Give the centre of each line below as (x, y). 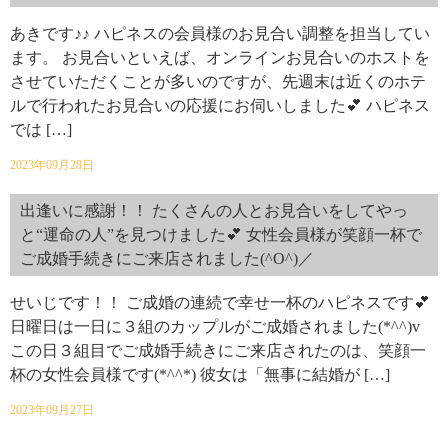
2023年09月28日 (52, 165)
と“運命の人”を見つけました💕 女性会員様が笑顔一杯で (221, 234)
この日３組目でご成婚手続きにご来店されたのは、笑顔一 (218, 350)
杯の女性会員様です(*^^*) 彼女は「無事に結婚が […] (200, 374)
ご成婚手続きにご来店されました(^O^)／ (167, 258)
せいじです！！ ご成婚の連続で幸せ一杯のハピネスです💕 (220, 302)
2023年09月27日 (52, 410)
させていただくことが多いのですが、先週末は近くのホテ (218, 81)
